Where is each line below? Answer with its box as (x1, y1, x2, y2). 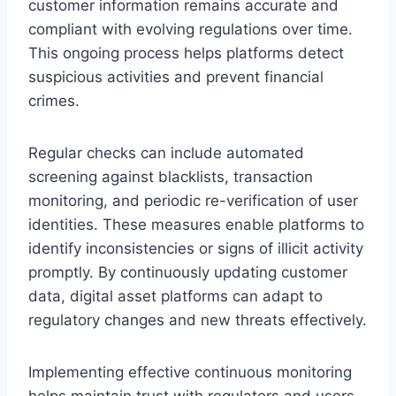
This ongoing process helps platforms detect (28, 43, 344, 62)
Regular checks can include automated (28, 143, 304, 162)
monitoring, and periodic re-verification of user (28, 191, 358, 209)
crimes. (28, 91, 80, 110)
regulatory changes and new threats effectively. (28, 310, 367, 329)
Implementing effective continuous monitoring (28, 362, 352, 381)
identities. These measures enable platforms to (28, 215, 364, 233)
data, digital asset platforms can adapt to (28, 286, 323, 305)
